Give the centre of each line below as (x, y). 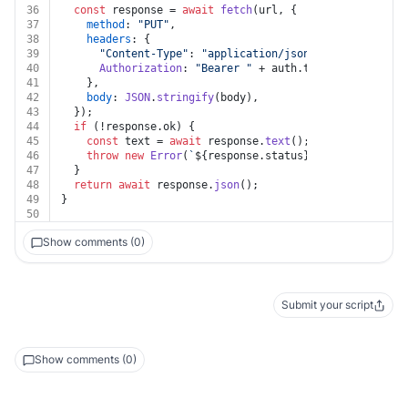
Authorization (141, 68)
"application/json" (259, 54)
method (106, 25)
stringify (185, 97)
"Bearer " (224, 68)
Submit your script (327, 305)
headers (109, 39)
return (93, 185)
